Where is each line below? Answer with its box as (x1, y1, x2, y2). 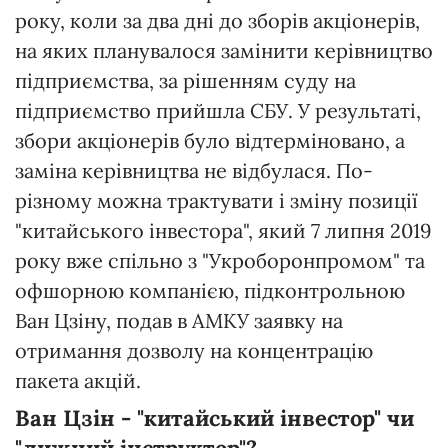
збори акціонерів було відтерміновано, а (15, 128, 405, 154)
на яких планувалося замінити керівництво (15, 38, 433, 64)
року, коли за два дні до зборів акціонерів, (15, 8, 420, 34)
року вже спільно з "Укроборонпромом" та (15, 248, 425, 274)
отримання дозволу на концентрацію (15, 338, 373, 364)
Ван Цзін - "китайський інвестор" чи (15, 404, 414, 433)
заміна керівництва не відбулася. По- (15, 158, 373, 184)
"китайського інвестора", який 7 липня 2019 (15, 218, 432, 244)
